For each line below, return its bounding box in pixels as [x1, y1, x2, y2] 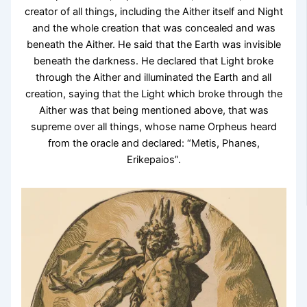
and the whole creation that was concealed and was [32, 21, 275, 34]
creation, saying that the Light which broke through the [25, 87, 282, 100]
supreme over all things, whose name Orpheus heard [30, 120, 277, 133]
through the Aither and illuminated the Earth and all [36, 71, 271, 84]
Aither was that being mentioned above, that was [38, 103, 269, 116]
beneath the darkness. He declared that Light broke [34, 54, 273, 67]
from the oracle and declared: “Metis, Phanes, [47, 136, 260, 149]
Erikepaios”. [126, 153, 181, 166]
